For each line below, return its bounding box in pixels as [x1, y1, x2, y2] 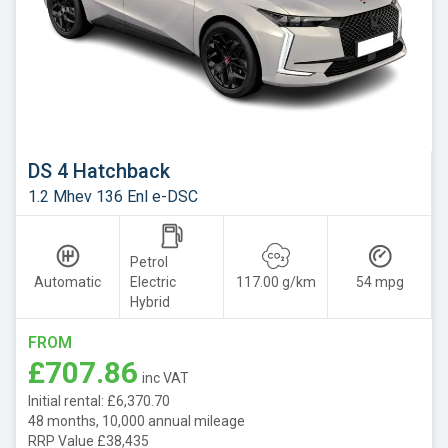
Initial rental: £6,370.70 [28, 393, 170, 410]
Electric [130, 274, 176, 291]
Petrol [130, 254, 168, 271]
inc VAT [142, 370, 189, 387]
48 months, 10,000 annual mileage [28, 413, 245, 430]
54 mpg [355, 274, 404, 291]
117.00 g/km [235, 274, 316, 291]
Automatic [34, 274, 101, 291]
